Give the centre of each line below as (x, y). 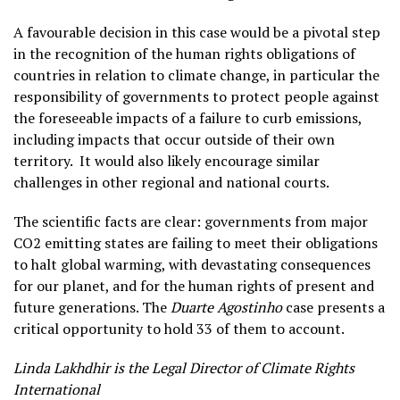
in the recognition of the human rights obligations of (184, 54)
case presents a (333, 307)
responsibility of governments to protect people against (196, 96)
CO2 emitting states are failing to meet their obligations (196, 243)
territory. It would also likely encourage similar (167, 161)
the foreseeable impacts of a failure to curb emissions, (187, 118)
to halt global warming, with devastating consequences (192, 264)
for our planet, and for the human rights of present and (194, 286)
